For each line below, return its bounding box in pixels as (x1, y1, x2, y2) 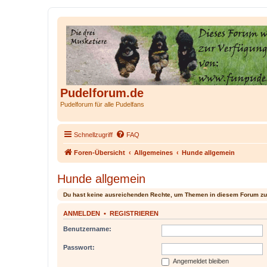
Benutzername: (63, 225, 111, 232)
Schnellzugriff (74, 131, 113, 138)
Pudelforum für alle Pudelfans (60, 101, 144, 108)
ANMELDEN (63, 209, 100, 217)
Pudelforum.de (60, 86, 144, 100)
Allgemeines (134, 148, 173, 156)
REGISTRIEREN (110, 209, 159, 217)
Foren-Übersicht (74, 148, 125, 156)
